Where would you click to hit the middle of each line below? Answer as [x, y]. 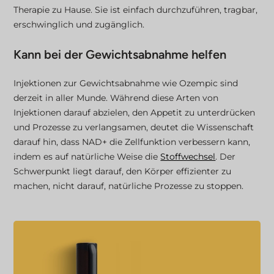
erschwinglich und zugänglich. [79, 25]
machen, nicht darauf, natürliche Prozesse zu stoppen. [129, 186]
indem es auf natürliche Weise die [87, 157]
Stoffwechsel [188, 157]
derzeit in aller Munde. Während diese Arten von [116, 98]
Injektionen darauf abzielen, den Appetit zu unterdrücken [135, 113]
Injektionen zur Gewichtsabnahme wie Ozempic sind [126, 83]
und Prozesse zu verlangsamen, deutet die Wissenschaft [134, 128]
